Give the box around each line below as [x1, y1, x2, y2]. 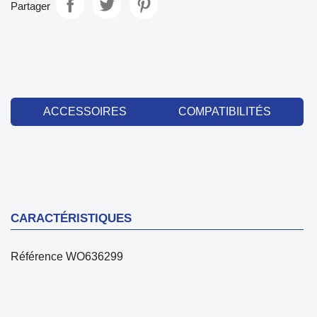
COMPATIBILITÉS [178, 105, 271, 117]
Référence [11, 250, 63, 263]
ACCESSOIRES [43, 105, 127, 117]
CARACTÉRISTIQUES [11, 211, 132, 225]
